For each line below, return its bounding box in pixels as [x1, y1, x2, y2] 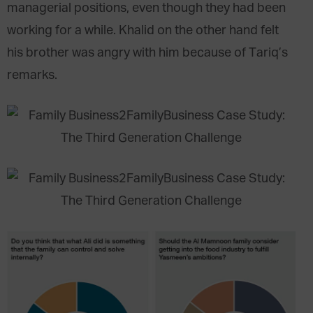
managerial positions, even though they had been [7, 1, 286, 15]
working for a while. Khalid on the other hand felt [7, 24, 279, 38]
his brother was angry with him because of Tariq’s [7, 46, 288, 60]
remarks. [7, 68, 57, 82]
